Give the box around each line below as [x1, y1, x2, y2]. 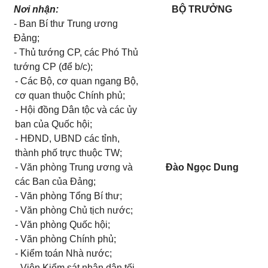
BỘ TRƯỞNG [172, 4, 232, 14]
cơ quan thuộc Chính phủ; [14, 90, 125, 100]
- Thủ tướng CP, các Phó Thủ [14, 47, 139, 57]
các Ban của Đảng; [14, 176, 96, 187]
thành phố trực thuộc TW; [14, 148, 122, 158]
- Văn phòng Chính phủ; [14, 234, 116, 244]
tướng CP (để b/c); [14, 62, 93, 72]
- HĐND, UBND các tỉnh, [14, 133, 120, 144]
